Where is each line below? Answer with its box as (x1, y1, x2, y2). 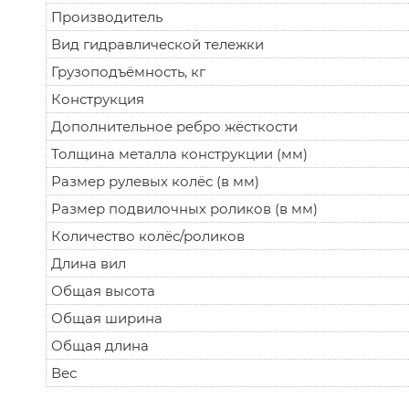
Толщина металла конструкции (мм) (51, 144, 308, 163)
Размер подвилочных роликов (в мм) (51, 199, 318, 217)
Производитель (51, 7, 163, 26)
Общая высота (51, 281, 155, 299)
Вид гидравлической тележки (51, 35, 264, 53)
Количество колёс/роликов (51, 226, 245, 245)
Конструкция (51, 89, 144, 108)
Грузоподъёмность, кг (51, 62, 205, 80)
